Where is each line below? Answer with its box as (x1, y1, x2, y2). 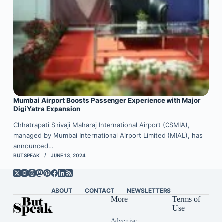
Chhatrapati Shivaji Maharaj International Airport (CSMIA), (13, 121, 190, 129)
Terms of (172, 195, 200, 204)
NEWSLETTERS (126, 187, 171, 195)
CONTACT (84, 187, 114, 195)
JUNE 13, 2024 (50, 152, 86, 159)
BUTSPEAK (13, 152, 40, 159)
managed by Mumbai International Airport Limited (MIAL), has (13, 131, 203, 140)
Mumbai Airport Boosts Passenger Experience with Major (13, 96, 201, 105)
